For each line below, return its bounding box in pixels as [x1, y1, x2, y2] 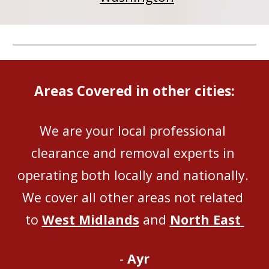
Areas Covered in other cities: [34, 82, 235, 100]
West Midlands [41, 211, 139, 228]
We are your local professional [40, 122, 226, 139]
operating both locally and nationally [17, 166, 246, 184]
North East [169, 211, 241, 228]
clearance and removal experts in [31, 144, 235, 162]
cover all [45, 189, 96, 206]
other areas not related [96, 189, 243, 206]
